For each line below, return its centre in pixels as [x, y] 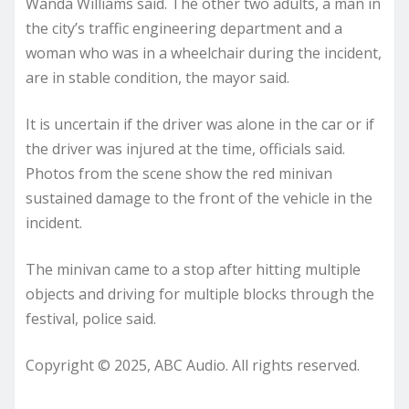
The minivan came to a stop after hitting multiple [193, 269]
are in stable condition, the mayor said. [157, 77]
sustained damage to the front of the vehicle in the [199, 198]
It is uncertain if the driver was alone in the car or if [200, 124]
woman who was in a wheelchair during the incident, [204, 52]
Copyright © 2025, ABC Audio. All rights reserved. [193, 365]
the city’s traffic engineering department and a [184, 28]
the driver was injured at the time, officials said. [185, 148]
